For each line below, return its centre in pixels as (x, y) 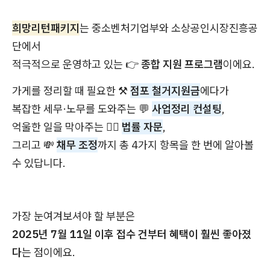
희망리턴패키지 (46, 28)
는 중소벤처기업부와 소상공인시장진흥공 (169, 28)
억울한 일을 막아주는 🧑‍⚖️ (67, 127)
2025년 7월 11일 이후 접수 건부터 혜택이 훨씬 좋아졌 (132, 234)
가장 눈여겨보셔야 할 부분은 (74, 216)
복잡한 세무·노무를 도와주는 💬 (82, 109)
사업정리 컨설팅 (187, 109)
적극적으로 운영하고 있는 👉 (77, 64)
